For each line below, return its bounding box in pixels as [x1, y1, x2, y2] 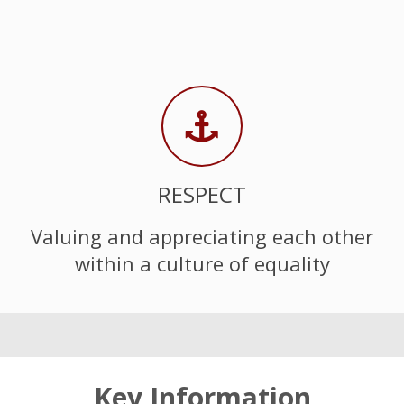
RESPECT [158, 179, 246, 210]
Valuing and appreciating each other [31, 222, 373, 250]
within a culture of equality [74, 249, 330, 277]
